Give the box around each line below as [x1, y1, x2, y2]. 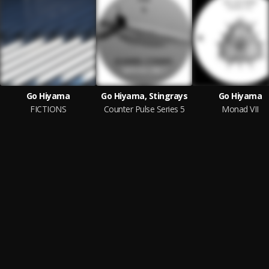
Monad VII [222, 103, 259, 115]
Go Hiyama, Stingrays [101, 90, 187, 101]
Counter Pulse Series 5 [103, 103, 185, 115]
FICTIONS [30, 103, 66, 115]
